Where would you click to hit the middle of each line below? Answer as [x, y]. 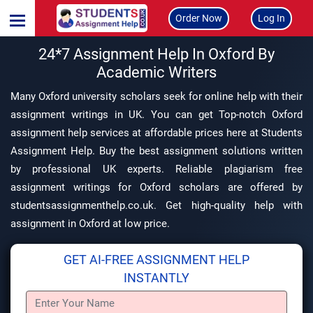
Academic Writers [156, 72]
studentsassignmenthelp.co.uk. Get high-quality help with [156, 205]
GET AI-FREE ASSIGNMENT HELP [156, 260]
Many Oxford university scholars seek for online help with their [156, 96]
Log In [271, 18]
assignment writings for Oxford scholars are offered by [156, 187]
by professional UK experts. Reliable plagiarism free [156, 169]
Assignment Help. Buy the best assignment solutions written [156, 151]
